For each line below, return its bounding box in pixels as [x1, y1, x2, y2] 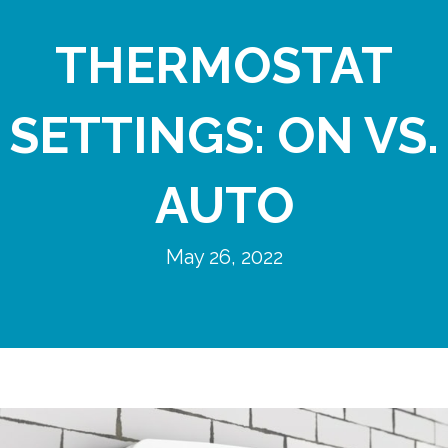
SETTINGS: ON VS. [9, 106, 439, 166]
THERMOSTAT [55, 36, 393, 96]
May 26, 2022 [165, 245, 283, 270]
